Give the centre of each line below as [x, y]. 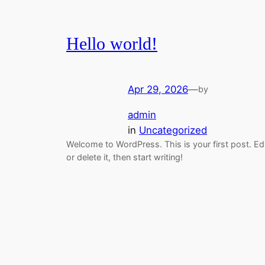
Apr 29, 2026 [158, 90]
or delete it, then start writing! [125, 157]
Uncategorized [173, 130]
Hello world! [112, 43]
